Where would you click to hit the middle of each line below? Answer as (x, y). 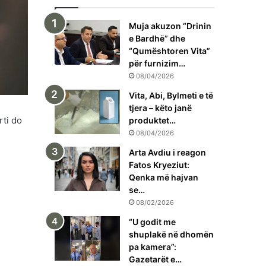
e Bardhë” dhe (157, 39)
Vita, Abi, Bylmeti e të (171, 96)
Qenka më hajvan (164, 178)
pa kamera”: (153, 247)
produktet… (152, 121)
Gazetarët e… (155, 259)
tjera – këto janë (160, 108)
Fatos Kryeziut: (159, 165)
